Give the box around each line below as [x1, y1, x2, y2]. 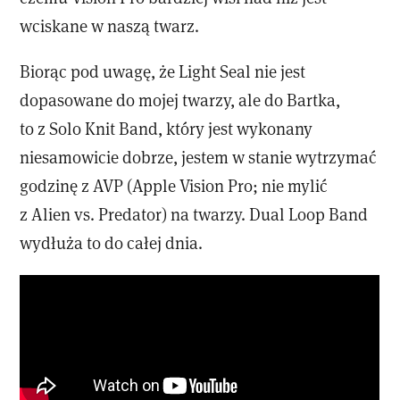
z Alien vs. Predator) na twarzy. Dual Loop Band [20, 203, 369, 226]
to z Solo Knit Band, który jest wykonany [20, 117, 313, 140]
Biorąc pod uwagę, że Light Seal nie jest [20, 60, 306, 83]
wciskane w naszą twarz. [20, 14, 200, 37]
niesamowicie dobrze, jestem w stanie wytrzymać [20, 146, 378, 169]
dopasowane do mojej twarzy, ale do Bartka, [20, 88, 341, 112]
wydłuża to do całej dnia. [20, 231, 204, 254]
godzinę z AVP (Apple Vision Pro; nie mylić [20, 174, 329, 197]
